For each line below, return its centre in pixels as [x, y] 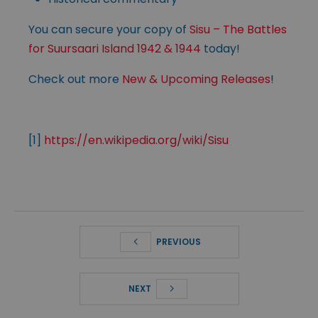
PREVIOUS [177, 242]
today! [220, 49]
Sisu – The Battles [238, 30]
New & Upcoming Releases [196, 79]
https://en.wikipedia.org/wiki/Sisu [136, 141]
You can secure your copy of [109, 30]
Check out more [75, 79]
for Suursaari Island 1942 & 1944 [115, 49]
